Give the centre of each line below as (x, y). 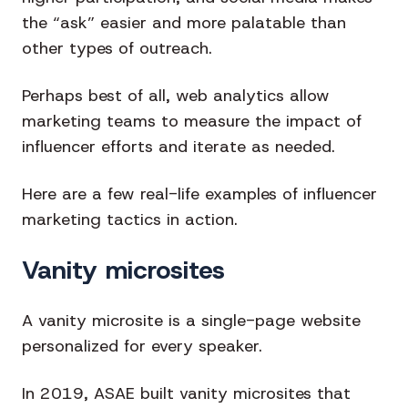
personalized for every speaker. (142, 347)
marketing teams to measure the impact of (192, 122)
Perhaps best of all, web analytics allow (176, 96)
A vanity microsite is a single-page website (191, 321)
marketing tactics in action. (130, 220)
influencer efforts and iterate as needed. (178, 147)
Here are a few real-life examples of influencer (199, 194)
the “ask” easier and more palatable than (184, 23)
